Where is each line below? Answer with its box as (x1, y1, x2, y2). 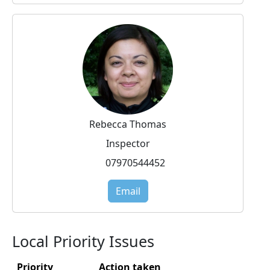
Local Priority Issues (12, 230, 154, 251)
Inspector (105, 136, 150, 150)
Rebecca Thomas (89, 117, 166, 131)
